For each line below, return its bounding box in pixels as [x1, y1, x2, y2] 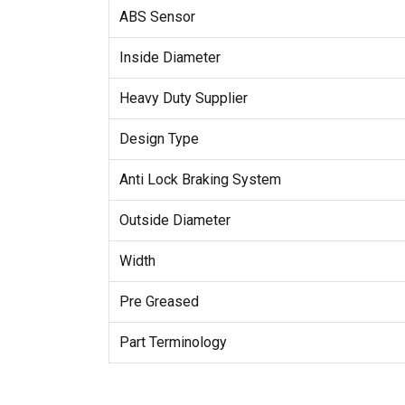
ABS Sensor [118, 7, 195, 25]
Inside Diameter [118, 48, 221, 66]
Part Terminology [118, 333, 227, 351]
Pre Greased [118, 292, 199, 310]
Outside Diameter [118, 211, 231, 229]
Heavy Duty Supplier [118, 89, 248, 107]
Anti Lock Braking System [118, 170, 281, 188]
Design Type [118, 129, 199, 147]
